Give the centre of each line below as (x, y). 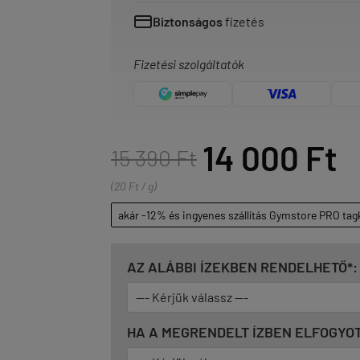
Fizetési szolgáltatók (189, 64)
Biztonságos (188, 21)
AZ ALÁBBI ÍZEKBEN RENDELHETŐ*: (242, 267)
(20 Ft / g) (134, 186)
